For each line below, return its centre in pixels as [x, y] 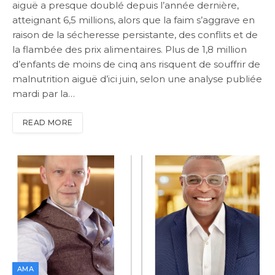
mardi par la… [44, 94]
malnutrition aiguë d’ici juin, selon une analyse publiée [137, 79]
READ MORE [48, 123]
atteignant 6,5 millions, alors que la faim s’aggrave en [134, 20]
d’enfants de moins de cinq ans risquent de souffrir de [136, 64]
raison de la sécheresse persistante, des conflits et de [135, 35]
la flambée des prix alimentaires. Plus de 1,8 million [130, 50]
